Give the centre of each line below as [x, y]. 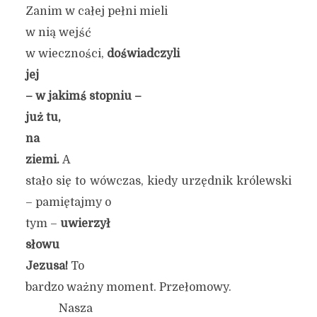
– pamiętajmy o [68, 202]
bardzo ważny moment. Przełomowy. [128, 287]
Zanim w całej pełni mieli [96, 11]
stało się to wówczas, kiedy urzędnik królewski [158, 181]
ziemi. [44, 160]
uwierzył [85, 224]
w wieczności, [66, 54]
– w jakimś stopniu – [83, 96]
